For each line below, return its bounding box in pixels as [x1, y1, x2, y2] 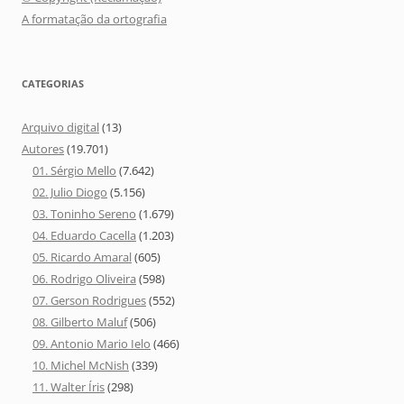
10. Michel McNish [32, 356, 129, 373]
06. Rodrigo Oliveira [32, 270, 136, 287]
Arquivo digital [22, 118, 99, 135]
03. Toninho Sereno [32, 205, 136, 222]
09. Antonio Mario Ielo [32, 335, 151, 352]
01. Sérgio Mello [32, 161, 116, 179]
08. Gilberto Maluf [32, 313, 127, 330]
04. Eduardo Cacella [32, 226, 136, 243]
